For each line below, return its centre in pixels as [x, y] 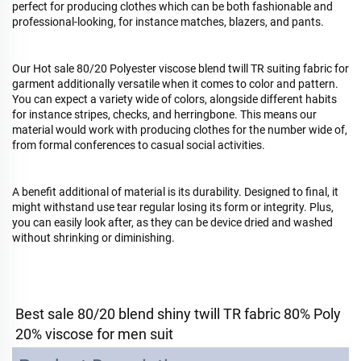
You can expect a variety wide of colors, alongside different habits [174, 99]
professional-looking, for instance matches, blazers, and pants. [168, 21]
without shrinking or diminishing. [93, 237]
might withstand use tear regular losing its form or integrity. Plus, [173, 207]
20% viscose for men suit [94, 334]
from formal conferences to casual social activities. [139, 145]
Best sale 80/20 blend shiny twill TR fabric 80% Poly [178, 313]
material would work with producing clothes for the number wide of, [180, 129]
